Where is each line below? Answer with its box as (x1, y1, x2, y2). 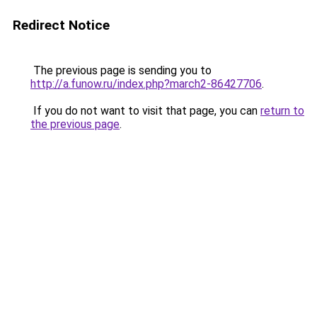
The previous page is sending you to (30, 64, 212, 77)
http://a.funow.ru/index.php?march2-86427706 (30, 77, 262, 91)
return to (260, 104, 304, 117)
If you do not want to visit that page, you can (30, 104, 260, 117)
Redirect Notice (13, 17, 110, 33)
